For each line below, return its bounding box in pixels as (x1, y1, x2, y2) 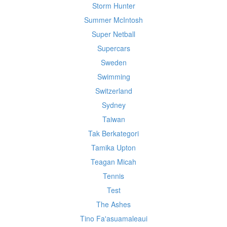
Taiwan (102, 114, 125, 124)
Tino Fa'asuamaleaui (80, 213, 147, 223)
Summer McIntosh (84, 15, 143, 25)
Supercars (97, 43, 130, 53)
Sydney (101, 100, 126, 110)
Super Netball (92, 29, 135, 39)
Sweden (100, 57, 127, 67)
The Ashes (96, 199, 131, 209)
